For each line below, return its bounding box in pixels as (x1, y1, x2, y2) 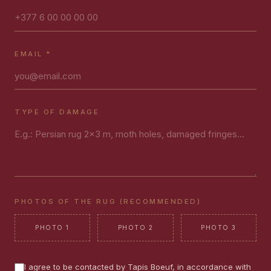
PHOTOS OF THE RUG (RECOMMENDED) (15, 197, 201, 206)
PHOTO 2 (117, 224, 154, 232)
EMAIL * (15, 50, 52, 59)
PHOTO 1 (35, 224, 70, 232)
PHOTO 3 (201, 224, 237, 232)
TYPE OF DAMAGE (15, 108, 100, 117)
